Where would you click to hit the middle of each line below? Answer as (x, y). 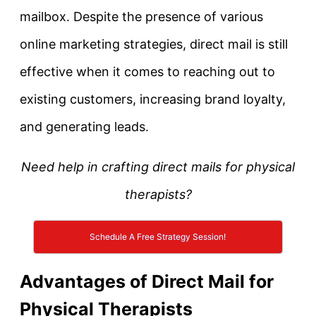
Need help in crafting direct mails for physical (158, 166)
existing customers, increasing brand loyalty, (153, 99)
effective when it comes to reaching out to (147, 71)
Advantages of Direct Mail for (147, 281)
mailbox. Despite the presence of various (141, 16)
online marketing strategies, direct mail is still (154, 44)
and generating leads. (84, 126)
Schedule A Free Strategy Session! (158, 236)
